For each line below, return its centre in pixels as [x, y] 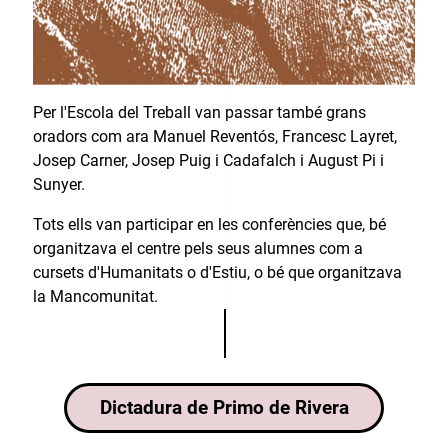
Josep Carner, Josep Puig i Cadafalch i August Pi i [208, 161]
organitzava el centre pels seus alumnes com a [197, 249]
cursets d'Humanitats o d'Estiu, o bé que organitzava [217, 273]
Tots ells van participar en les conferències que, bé [209, 225]
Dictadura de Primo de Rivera [224, 407]
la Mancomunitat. [95, 297]
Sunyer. [58, 185]
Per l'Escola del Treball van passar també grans [199, 113]
